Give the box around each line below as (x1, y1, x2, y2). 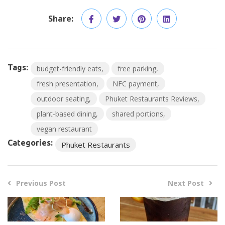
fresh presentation (37, 78, 96, 88)
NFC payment (113, 78, 157, 88)
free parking (118, 63, 156, 73)
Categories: (8, 138, 53, 147)
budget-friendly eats (37, 63, 101, 73)
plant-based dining (37, 108, 96, 119)
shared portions (112, 108, 163, 119)
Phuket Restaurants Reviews (105, 93, 197, 103)
